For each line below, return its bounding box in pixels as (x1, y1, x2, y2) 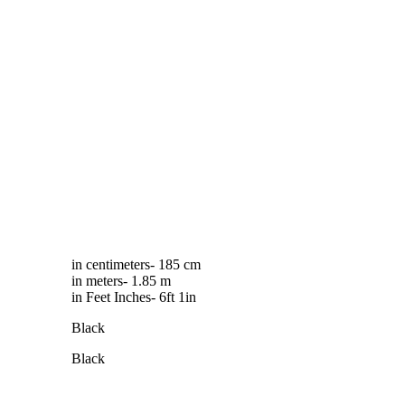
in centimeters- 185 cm (71, 256, 201, 272)
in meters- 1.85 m (71, 272, 171, 288)
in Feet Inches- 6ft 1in (71, 288, 196, 305)
